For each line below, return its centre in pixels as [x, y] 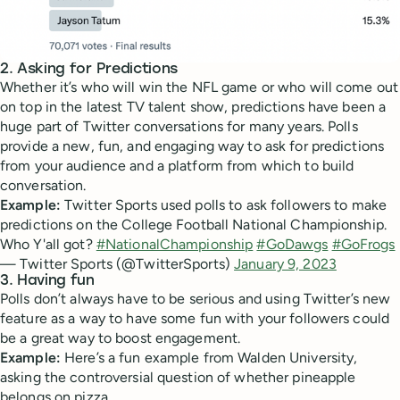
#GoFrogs [363, 245]
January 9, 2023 [285, 264]
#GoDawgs [292, 245]
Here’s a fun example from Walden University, [211, 358]
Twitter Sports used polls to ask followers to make [224, 205]
